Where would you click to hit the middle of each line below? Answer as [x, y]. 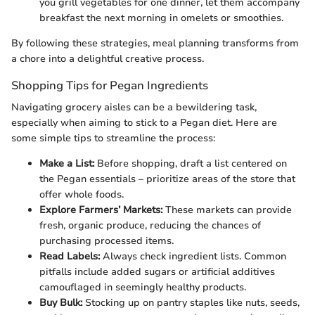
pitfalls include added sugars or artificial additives [157, 272]
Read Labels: [70, 257]
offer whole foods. [82, 195]
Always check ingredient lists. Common [193, 257]
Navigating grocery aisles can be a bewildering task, [134, 108]
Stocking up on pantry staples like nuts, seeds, [191, 303]
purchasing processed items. [107, 241]
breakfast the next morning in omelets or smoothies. [161, 18]
